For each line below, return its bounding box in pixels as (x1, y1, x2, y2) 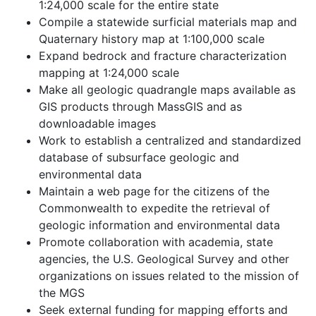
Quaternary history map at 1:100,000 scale (39, 32, 265, 46)
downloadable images (39, 116, 156, 130)
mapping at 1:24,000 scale (39, 66, 179, 80)
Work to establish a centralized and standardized (39, 133, 301, 147)
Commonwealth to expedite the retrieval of (39, 201, 270, 215)
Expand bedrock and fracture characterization (39, 49, 286, 63)
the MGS (39, 286, 85, 300)
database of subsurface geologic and (39, 150, 239, 164)
